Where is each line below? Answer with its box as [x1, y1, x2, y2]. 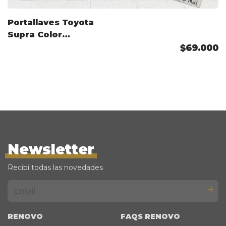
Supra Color [8, 29, 62, 39]
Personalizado [8, 41, 74, 51]
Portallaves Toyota [8, 17, 94, 27]
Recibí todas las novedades [8, 162, 103, 172]
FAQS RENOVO [121, 211, 180, 221]
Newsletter [8, 140, 94, 158]
